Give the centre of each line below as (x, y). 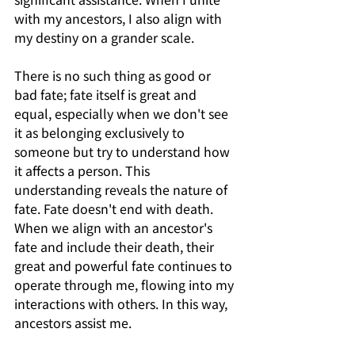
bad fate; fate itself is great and (107, 94)
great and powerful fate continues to (125, 265)
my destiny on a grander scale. (104, 37)
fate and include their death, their (116, 246)
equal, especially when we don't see (123, 113)
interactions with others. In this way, (122, 303)
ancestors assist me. (73, 322)
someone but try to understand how (124, 151)
